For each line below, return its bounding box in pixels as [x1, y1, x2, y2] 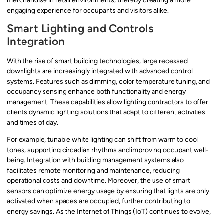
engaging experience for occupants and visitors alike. [7, 6, 169, 15]
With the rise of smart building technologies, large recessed [7, 57, 188, 66]
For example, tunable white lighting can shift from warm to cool [7, 135, 198, 144]
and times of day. [7, 118, 58, 127]
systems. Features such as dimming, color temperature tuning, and [7, 77, 210, 86]
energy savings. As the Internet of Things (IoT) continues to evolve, [7, 207, 211, 216]
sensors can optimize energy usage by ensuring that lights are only [7, 187, 209, 196]
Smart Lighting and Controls [7, 22, 153, 36]
